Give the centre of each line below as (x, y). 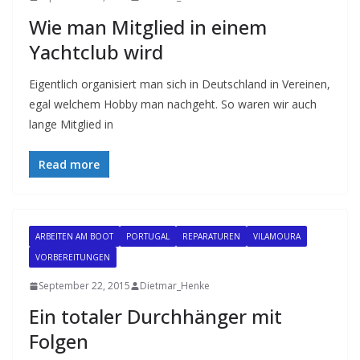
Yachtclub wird (96, 52)
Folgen (59, 341)
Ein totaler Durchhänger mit (155, 316)
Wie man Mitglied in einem (148, 27)
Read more (69, 164)
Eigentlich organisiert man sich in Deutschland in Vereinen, (180, 84)
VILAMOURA (277, 236)
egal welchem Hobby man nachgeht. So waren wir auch (173, 104)
